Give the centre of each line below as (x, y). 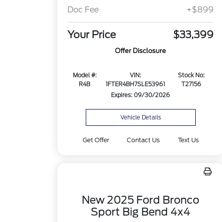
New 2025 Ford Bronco (141, 200)
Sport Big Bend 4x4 (141, 212)
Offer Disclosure (141, 51)
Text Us (188, 140)
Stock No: (192, 76)
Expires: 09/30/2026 (141, 95)
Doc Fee (83, 10)
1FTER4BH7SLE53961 (136, 84)
